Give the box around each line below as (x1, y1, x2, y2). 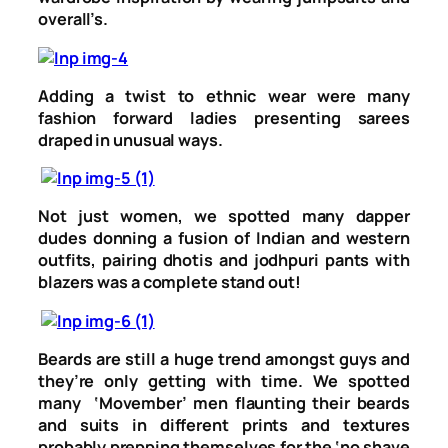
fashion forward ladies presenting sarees (38, 106, 410, 129)
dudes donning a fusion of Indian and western (38, 227, 410, 250)
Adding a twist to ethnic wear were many (38, 84, 410, 107)
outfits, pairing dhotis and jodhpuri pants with (38, 249, 410, 272)
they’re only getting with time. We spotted (38, 369, 410, 392)
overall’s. (38, 8, 109, 31)
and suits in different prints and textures (38, 413, 410, 436)
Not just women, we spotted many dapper (38, 205, 410, 228)
